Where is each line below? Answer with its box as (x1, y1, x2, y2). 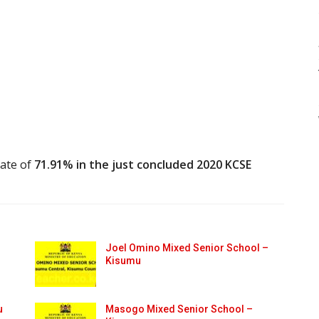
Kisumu (105, 254, 141, 266)
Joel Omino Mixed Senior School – (105, 241, 268, 253)
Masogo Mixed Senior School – (105, 303, 253, 315)
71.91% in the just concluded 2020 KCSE (34, 156, 251, 172)
